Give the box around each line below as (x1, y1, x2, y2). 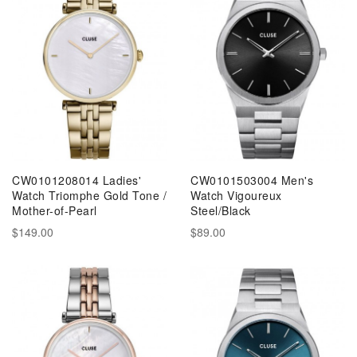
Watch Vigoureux (190, 187, 282, 203)
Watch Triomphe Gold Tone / (12, 187, 167, 203)
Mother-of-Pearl (12, 202, 97, 218)
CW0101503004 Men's (190, 172, 313, 188)
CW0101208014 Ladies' (12, 172, 141, 188)
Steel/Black (190, 202, 251, 218)
